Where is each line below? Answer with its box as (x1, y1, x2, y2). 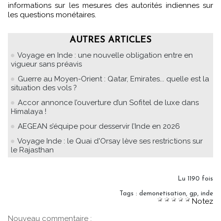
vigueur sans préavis (11, 59, 82, 69)
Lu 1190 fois (178, 175, 213, 182)
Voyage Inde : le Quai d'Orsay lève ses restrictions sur (17, 136, 203, 146)
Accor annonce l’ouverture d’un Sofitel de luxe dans (18, 98, 199, 107)
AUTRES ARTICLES (70, 35, 151, 45)
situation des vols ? (11, 83, 77, 92)
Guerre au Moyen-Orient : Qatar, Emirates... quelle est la (18, 74, 209, 83)
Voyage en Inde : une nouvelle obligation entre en (17, 50, 193, 60)
